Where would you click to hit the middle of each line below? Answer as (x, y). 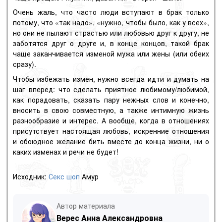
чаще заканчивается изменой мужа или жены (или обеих (111, 54)
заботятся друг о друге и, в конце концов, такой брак (111, 43)
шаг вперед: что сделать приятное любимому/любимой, (111, 89)
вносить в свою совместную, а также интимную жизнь (111, 110)
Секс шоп (64, 176)
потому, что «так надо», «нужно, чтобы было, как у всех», (111, 23)
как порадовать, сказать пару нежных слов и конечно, (111, 99)
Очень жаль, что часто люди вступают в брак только (111, 12)
